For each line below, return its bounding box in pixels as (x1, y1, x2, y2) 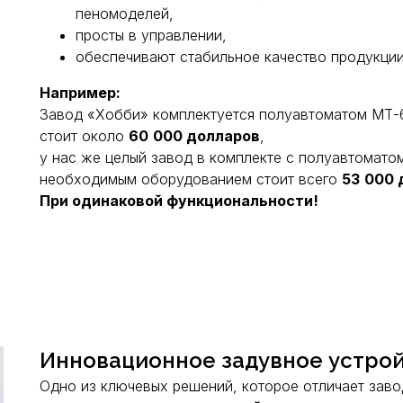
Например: (40, 84, 121, 102)
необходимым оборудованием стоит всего (40, 170, 342, 188)
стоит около (40, 127, 129, 145)
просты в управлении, (76, 26, 227, 44)
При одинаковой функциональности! (40, 192, 318, 210)
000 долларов (153, 127, 260, 145)
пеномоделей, (76, 4, 174, 22)
